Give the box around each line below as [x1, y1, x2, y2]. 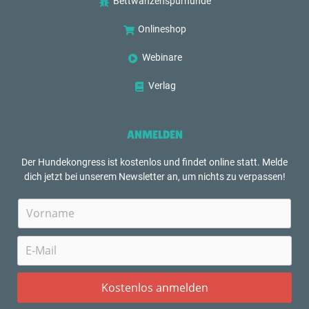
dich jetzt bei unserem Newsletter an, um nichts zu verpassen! [23, 170, 286, 182]
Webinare [142, 51, 183, 63]
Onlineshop [138, 23, 187, 35]
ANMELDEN [126, 127, 183, 141]
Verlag [148, 79, 177, 92]
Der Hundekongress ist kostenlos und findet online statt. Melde [21, 156, 288, 168]
